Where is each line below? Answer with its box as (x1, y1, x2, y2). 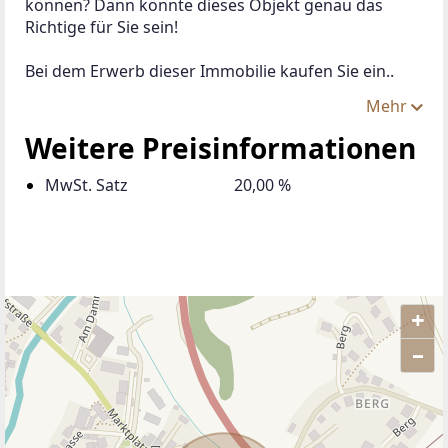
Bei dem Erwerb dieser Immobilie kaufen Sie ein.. (25, 59, 394, 82)
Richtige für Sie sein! (25, 15, 178, 38)
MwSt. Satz (45, 173, 128, 196)
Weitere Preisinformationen (25, 128, 416, 167)
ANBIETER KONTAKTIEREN (49, 341, 268, 364)
